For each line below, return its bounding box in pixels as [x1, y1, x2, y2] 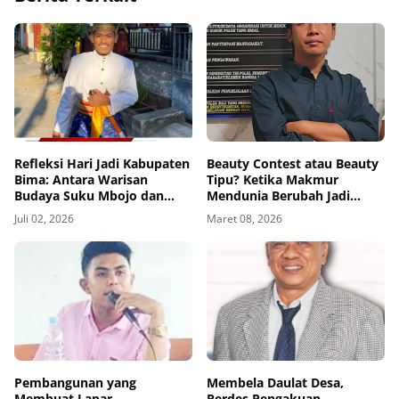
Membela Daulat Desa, [207, 373, 344, 391]
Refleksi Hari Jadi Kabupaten [14, 155, 190, 173]
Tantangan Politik [14, 203, 123, 221]
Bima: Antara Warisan [14, 171, 148, 189]
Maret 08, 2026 [207, 211, 282, 227]
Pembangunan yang [14, 373, 136, 391]
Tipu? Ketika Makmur [207, 171, 338, 189]
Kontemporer [14, 219, 97, 237]
